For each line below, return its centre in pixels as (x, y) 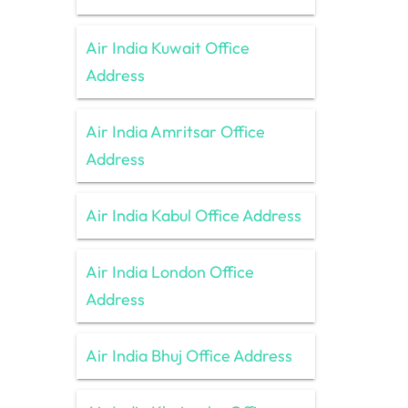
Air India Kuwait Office (167, 47)
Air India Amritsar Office (175, 131)
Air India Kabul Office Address (193, 215)
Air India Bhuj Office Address (189, 355)
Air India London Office (169, 271)
